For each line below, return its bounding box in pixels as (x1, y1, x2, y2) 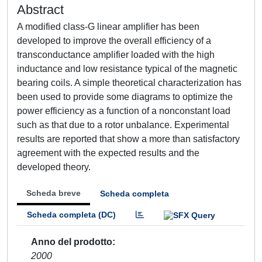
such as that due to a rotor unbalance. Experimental (17, 120, 229, 130)
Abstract (17, 2, 64, 17)
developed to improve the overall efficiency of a (17, 36, 211, 46)
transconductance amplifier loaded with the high (17, 50, 215, 60)
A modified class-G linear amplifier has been (17, 22, 199, 32)
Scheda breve (26, 188, 81, 198)
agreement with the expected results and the (17, 148, 199, 158)
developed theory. (17, 162, 91, 172)
